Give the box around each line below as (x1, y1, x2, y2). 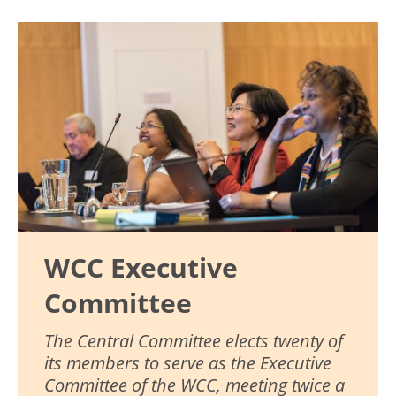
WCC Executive (44, 249, 238, 286)
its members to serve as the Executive (44, 351, 331, 375)
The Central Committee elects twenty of (44, 329, 343, 353)
